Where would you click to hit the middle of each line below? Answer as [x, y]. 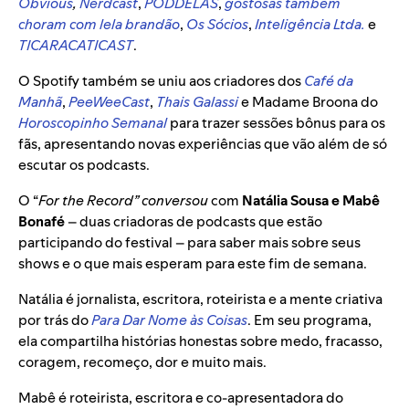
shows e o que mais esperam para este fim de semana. [193, 264]
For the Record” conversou [123, 201]
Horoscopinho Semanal [93, 123]
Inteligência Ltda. [310, 25]
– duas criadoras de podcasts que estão [194, 222]
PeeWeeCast [109, 102]
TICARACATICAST [76, 46]
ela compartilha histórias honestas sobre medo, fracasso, [200, 341]
